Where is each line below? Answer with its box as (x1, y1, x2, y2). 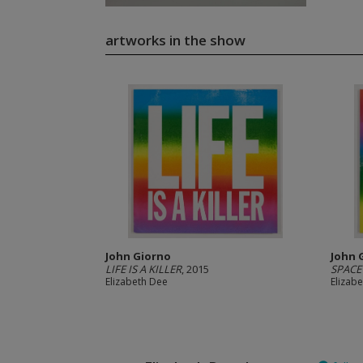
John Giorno (105, 249, 171, 263)
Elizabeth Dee (105, 275, 168, 288)
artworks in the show (105, 31, 246, 49)
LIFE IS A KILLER (105, 262, 181, 276)
